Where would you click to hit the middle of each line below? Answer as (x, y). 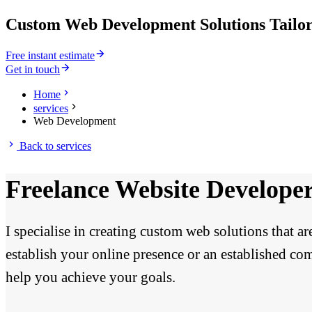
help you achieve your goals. (92, 277)
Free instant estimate (50, 55)
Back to (37, 146)
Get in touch (33, 69)
